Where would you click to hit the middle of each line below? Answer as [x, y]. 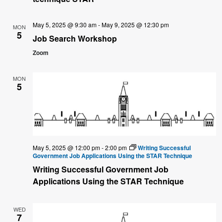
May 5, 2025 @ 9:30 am [65, 24]
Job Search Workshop [75, 38]
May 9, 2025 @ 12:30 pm [135, 24]
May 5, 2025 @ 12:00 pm [66, 148]
